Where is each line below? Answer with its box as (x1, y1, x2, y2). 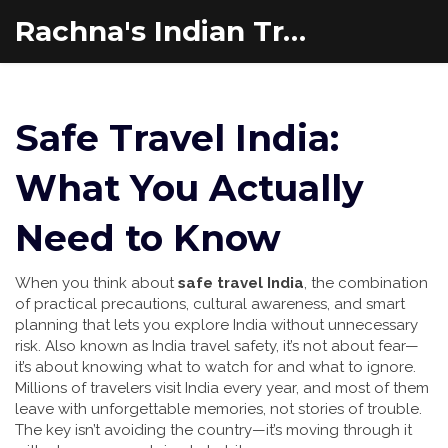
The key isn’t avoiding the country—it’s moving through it (15, 421, 412, 439)
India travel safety (152, 337, 276, 355)
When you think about (15, 274, 178, 292)
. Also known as (38, 337, 152, 355)
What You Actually (15, 166, 364, 210)
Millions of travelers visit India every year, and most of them (15, 379, 429, 397)
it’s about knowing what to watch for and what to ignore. (15, 358, 416, 376)
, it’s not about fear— (276, 337, 419, 355)
